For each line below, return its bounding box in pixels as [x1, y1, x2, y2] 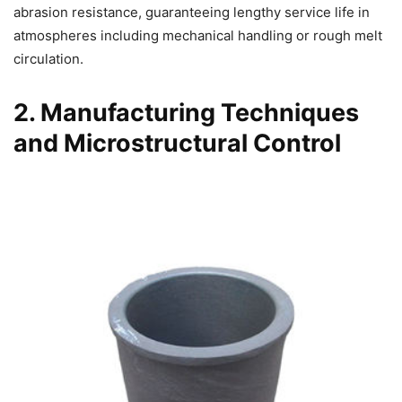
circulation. [13, 50, 83, 68]
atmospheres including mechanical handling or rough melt [13, 27, 382, 45]
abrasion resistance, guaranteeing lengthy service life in [13, 4, 370, 22]
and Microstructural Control [13, 128, 341, 159]
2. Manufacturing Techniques [13, 98, 359, 128]
